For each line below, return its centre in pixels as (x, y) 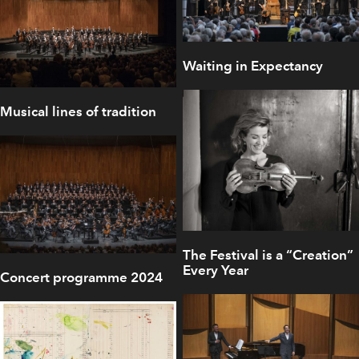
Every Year (216, 270)
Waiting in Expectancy (253, 66)
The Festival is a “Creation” (268, 255)
